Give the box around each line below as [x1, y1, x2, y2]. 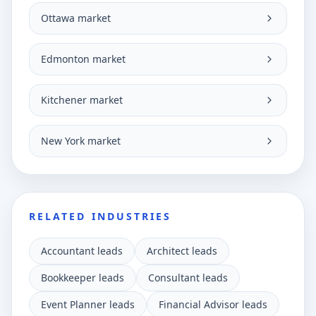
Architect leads [147, 244, 217, 257]
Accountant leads [41, 244, 123, 257]
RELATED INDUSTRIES [29, 209, 172, 223]
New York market [41, 134, 121, 147]
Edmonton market [41, 52, 126, 66]
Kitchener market [41, 93, 123, 107]
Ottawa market [41, 11, 111, 25]
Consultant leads [148, 271, 228, 284]
